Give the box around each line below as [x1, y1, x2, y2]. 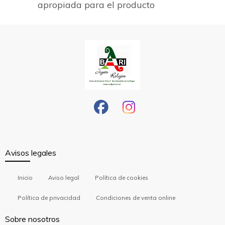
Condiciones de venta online [96, 193, 175, 201]
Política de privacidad [18, 193, 80, 201]
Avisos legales [5, 148, 56, 158]
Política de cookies [95, 173, 148, 181]
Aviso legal [48, 173, 79, 181]
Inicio [18, 173, 33, 181]
